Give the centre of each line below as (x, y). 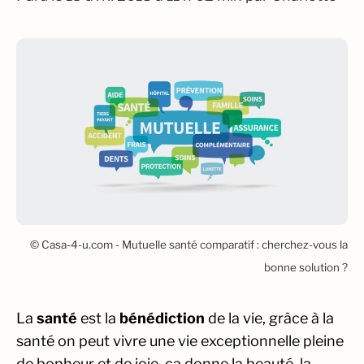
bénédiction (162, 318)
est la (98, 318)
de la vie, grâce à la (269, 318)
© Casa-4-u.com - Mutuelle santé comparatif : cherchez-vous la (189, 244)
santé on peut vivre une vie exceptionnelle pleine (180, 340)
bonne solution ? (306, 267)
